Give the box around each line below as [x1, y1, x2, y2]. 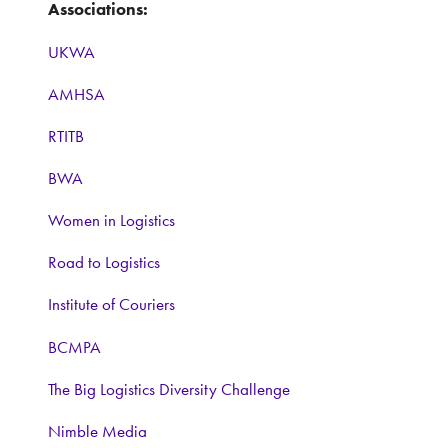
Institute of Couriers [48, 294, 179, 315]
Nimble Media [48, 420, 147, 441]
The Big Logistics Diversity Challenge [48, 378, 294, 399]
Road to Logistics [48, 252, 160, 273]
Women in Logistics [48, 210, 175, 231]
